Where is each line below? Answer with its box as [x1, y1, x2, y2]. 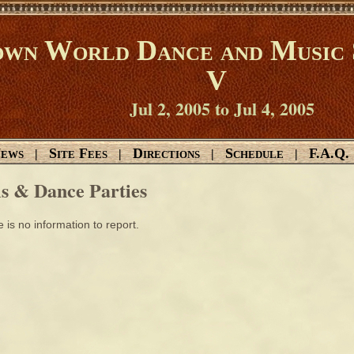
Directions [133, 145, 200, 161]
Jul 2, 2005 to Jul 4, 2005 [130, 96, 314, 122]
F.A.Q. [309, 145, 349, 161]
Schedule [225, 145, 284, 161]
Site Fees [49, 145, 107, 161]
